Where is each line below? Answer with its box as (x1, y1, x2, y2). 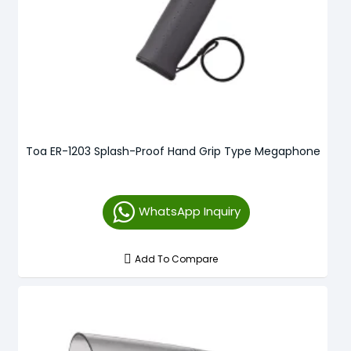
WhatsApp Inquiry (138, 202, 241, 219)
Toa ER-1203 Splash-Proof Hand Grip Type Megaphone (26, 143, 320, 159)
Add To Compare (135, 251, 219, 266)
